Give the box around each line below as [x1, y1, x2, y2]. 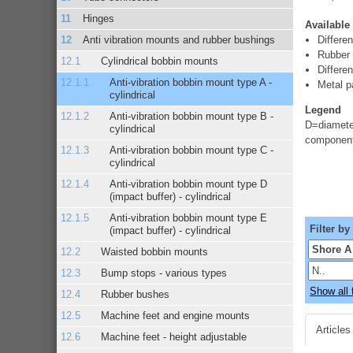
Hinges [83, 12, 115, 24]
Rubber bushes [101, 288, 169, 300]
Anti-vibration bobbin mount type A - [109, 76, 272, 88]
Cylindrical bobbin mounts [101, 54, 218, 67]
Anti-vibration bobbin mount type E [109, 211, 267, 224]
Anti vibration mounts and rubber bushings [83, 33, 276, 46]
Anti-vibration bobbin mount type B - [109, 110, 273, 122]
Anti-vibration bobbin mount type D [109, 177, 267, 190]
